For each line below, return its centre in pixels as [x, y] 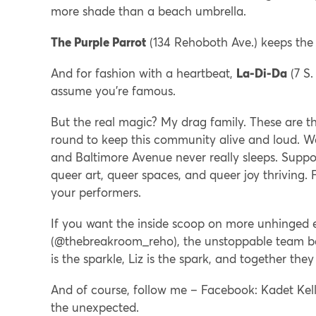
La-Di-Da [262, 73]
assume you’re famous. [113, 91]
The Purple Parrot [98, 42]
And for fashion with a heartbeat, [144, 73]
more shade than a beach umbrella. [148, 11]
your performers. [96, 193]
